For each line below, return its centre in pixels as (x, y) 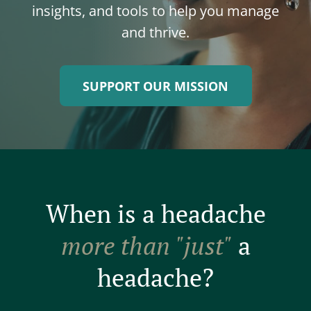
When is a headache (155, 214)
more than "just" (146, 246)
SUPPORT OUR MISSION (155, 86)
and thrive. (155, 33)
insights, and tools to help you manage (155, 11)
